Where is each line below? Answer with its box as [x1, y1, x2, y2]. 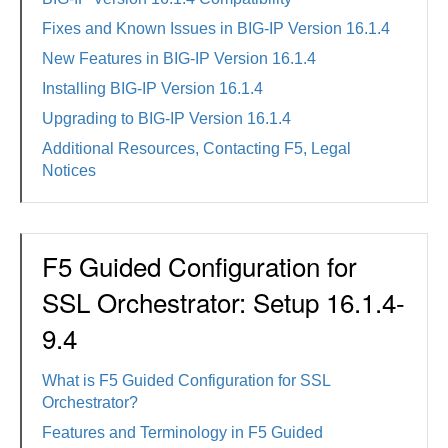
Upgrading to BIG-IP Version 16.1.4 [42, 110, 291, 127]
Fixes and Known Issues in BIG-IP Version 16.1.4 [42, 20, 390, 37]
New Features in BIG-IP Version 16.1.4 [42, 50, 316, 67]
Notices [42, 162, 96, 179]
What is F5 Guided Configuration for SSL [42, 372, 330, 389]
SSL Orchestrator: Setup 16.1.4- [42, 283, 405, 320]
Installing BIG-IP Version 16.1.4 [42, 80, 263, 97]
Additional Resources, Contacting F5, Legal [42, 140, 351, 157]
